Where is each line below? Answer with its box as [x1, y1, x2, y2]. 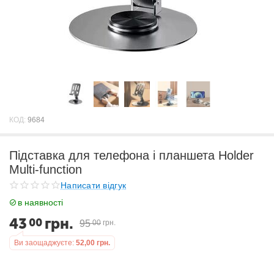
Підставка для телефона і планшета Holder [9, 149, 254, 162]
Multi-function [9, 163, 82, 176]
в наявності [18, 198, 63, 207]
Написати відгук [61, 180, 127, 190]
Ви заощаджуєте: [14, 239, 74, 247]
